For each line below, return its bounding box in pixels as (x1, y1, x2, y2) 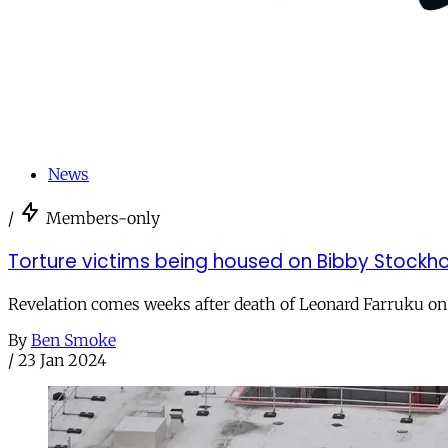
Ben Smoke (31, 330, 116, 351)
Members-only (46, 207, 160, 228)
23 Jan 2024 (18, 350, 107, 371)
